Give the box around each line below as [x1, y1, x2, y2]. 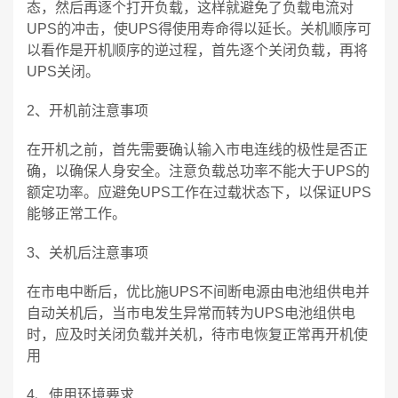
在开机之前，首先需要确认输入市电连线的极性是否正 [27, 142, 368, 157]
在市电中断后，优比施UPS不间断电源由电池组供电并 [27, 284, 370, 299]
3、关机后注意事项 [27, 245, 148, 260]
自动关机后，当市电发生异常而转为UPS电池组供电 [27, 306, 355, 321]
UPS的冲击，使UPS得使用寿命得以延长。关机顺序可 [27, 21, 371, 36]
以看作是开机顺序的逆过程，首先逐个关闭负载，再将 [27, 43, 368, 58]
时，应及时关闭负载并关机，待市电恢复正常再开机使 [27, 327, 368, 342]
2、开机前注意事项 [27, 103, 148, 118]
